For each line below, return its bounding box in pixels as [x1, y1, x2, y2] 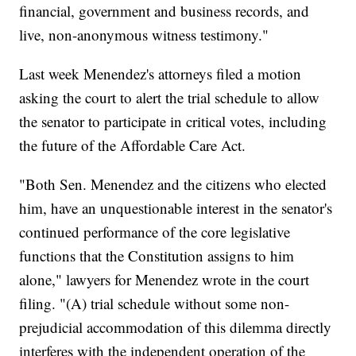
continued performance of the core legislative [19, 222, 291, 242]
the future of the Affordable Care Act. [19, 135, 246, 156]
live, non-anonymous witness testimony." [19, 25, 269, 45]
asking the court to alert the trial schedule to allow [19, 87, 320, 108]
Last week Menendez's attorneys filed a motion [19, 64, 302, 84]
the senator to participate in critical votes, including [19, 111, 327, 132]
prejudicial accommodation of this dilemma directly [19, 317, 332, 338]
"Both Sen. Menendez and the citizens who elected [19, 174, 327, 195]
